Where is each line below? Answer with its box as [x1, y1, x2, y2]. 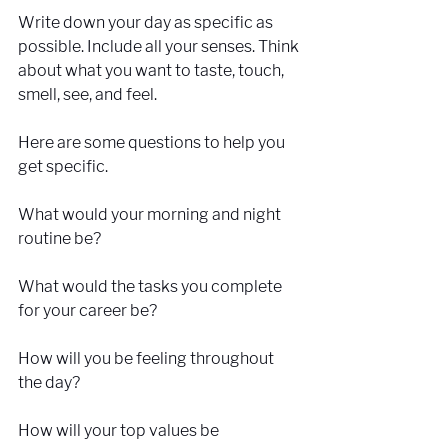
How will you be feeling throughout [18, 348, 277, 368]
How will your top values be [18, 420, 222, 440]
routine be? [18, 228, 104, 248]
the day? [18, 372, 80, 392]
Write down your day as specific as [18, 12, 276, 32]
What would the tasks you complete [18, 276, 285, 296]
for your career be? [18, 300, 160, 320]
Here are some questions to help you [18, 132, 288, 152]
